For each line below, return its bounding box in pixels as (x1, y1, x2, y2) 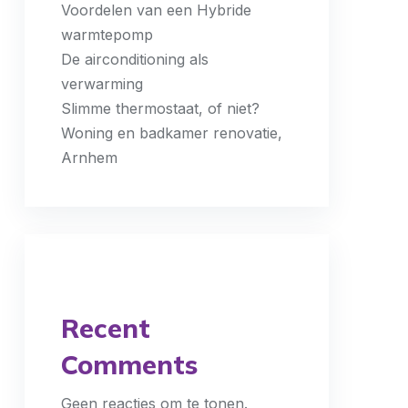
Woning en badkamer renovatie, (61, 124, 282, 142)
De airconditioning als (61, 50, 209, 68)
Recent (61, 311, 150, 344)
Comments (61, 348, 198, 381)
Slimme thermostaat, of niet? (61, 99, 260, 117)
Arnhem (61, 148, 117, 167)
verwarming (61, 75, 143, 93)
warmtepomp (61, 25, 153, 44)
